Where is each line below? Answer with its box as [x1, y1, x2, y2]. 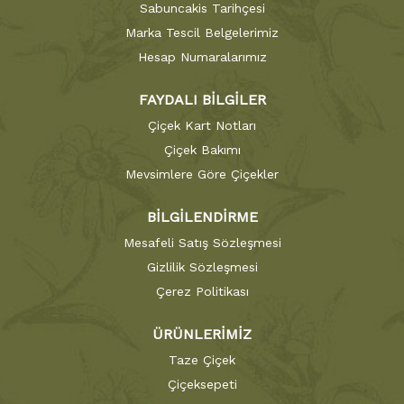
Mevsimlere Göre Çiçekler [125, 166, 279, 181]
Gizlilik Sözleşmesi [146, 259, 258, 274]
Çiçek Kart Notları [148, 117, 256, 133]
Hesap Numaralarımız [137, 49, 267, 64]
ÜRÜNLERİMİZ [152, 325, 252, 343]
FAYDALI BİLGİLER [138, 90, 266, 108]
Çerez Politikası [155, 283, 249, 298]
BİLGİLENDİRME [146, 207, 258, 225]
